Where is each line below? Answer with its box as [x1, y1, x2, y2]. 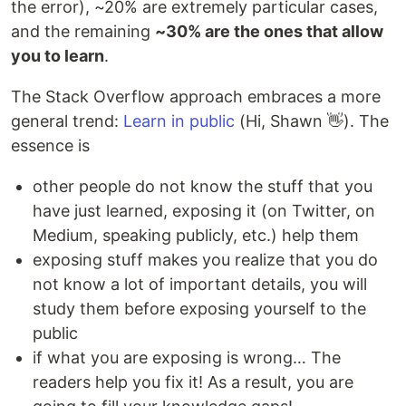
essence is [11, 136, 90, 156]
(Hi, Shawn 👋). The [235, 111, 389, 131]
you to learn [11, 46, 104, 66]
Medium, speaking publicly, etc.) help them [33, 226, 359, 246]
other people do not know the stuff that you [33, 177, 372, 197]
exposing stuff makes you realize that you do [33, 250, 378, 270]
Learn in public [123, 111, 235, 131]
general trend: [11, 111, 123, 131]
